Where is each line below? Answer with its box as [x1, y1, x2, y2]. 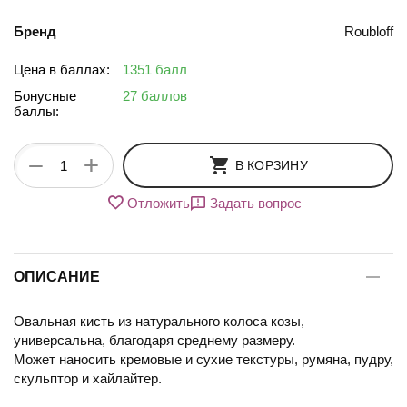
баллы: [14, 104, 59, 120]
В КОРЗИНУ [234, 158, 308, 174]
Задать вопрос [209, 194, 302, 211]
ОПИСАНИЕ [14, 269, 100, 285]
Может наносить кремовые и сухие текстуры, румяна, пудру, [14, 352, 393, 368]
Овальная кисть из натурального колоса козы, [14, 313, 304, 330]
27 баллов [123, 88, 187, 104]
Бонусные [14, 88, 76, 104]
